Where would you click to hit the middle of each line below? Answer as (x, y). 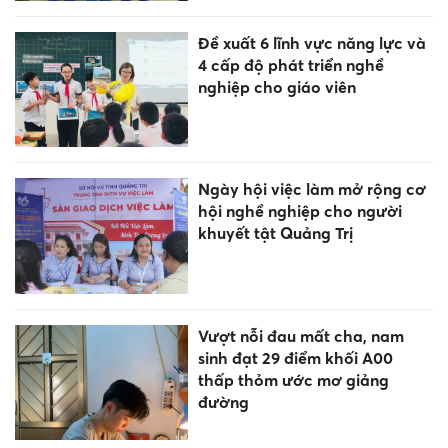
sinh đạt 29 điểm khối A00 (295, 357)
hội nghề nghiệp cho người (299, 211)
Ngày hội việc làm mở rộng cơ (311, 189)
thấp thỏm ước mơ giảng (293, 379)
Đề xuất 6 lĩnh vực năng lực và (311, 42)
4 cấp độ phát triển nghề (290, 64)
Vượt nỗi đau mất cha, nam (300, 335)
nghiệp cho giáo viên (276, 86)
